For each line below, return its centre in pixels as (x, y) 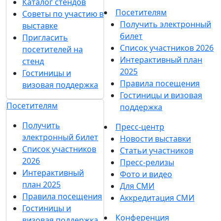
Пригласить (45, 37)
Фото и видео (146, 174)
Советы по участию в (63, 14)
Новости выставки (155, 138)
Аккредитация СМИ (157, 198)
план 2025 (41, 184)
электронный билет (60, 137)
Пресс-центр (140, 127)
